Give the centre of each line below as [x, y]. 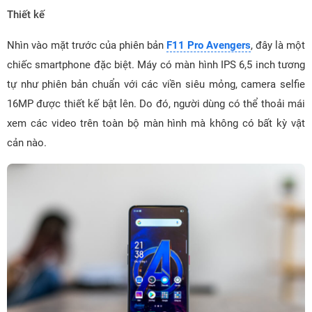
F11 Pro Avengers [209, 45]
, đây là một [278, 45]
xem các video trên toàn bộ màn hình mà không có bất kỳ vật [156, 123]
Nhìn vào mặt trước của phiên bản [87, 45]
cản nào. [27, 142]
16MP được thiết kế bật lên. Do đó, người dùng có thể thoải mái [156, 103]
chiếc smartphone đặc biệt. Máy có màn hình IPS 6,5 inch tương [156, 64]
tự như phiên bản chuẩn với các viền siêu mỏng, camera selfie [156, 84]
